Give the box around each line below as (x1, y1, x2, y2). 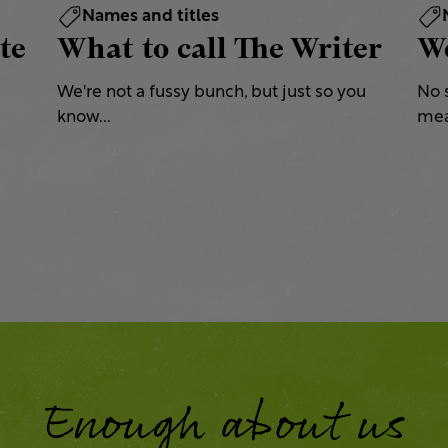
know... (56, 109, 111, 127)
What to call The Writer (56, 28, 382, 69)
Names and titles (82, 8, 220, 26)
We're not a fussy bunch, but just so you (56, 84, 366, 102)
